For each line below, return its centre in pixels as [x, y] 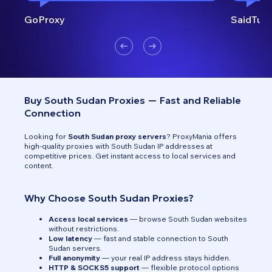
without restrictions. [84, 229]
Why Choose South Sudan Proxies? [109, 198]
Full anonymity [74, 258]
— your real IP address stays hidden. [165, 258]
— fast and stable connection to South [160, 238]
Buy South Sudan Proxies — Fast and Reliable [133, 100]
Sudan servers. [75, 248]
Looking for [46, 136]
